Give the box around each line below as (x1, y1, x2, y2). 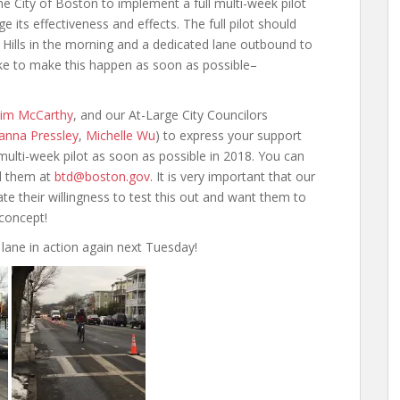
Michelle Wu (86, 127, 155, 144)
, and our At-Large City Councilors (73, 106, 268, 123)
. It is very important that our (150, 168, 315, 185)
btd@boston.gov (54, 168, 150, 185)
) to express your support (155, 127, 302, 144)
